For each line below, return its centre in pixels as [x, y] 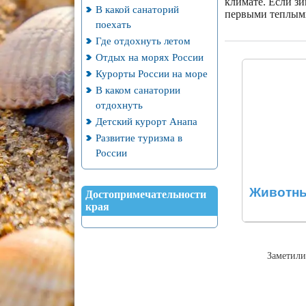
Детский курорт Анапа [146, 121]
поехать [113, 24]
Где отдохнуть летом [143, 41]
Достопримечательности [145, 194]
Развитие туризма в [139, 138]
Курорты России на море [151, 73]
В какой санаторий [137, 9]
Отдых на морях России [149, 57]
